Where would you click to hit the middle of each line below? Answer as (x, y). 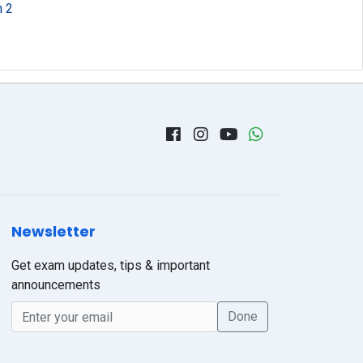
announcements (56, 285)
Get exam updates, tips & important (111, 265)
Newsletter (53, 231)
